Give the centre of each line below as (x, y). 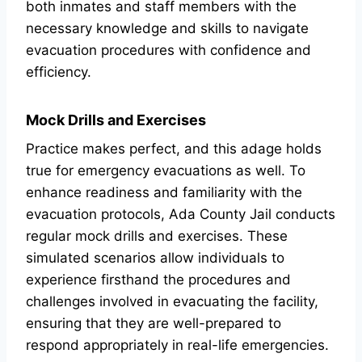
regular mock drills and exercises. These (157, 236)
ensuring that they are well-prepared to (154, 323)
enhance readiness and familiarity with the (164, 192)
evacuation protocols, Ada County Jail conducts (181, 214)
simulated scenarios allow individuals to (155, 258)
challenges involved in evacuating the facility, (172, 301)
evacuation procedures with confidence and (168, 50)
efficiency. (59, 72)
